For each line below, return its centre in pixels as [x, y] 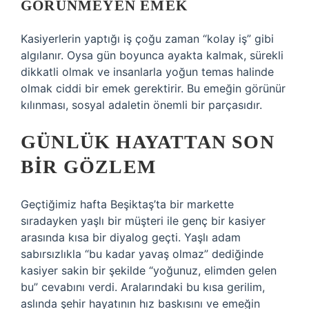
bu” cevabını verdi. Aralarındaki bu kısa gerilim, [143, 287]
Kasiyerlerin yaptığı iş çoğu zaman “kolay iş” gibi [147, 39]
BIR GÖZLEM [88, 167]
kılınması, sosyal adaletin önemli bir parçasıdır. [141, 105]
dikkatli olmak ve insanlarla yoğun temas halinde [147, 72]
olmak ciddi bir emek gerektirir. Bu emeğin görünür [153, 88]
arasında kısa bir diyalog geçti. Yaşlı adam [131, 237]
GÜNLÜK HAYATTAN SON [148, 142]
